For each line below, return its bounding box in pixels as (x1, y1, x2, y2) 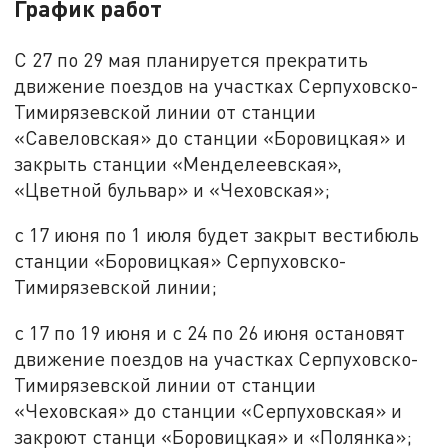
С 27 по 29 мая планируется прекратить (14, 47, 369, 71)
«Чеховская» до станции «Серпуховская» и (14, 398, 403, 422)
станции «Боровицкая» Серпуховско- (14, 249, 348, 273)
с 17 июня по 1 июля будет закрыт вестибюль (14, 223, 420, 247)
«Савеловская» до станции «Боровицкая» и (14, 125, 407, 149)
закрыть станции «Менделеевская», (14, 151, 343, 175)
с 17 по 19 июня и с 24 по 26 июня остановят (14, 320, 406, 344)
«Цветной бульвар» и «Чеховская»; (14, 177, 331, 201)
